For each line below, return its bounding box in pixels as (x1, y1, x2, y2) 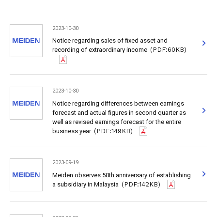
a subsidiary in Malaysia (52, 179, 119, 189)
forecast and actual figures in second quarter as (52, 108, 186, 117)
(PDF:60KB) (150, 46, 187, 54)
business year (52, 126, 91, 136)
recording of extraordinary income (52, 45, 147, 55)
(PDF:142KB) (122, 180, 161, 188)
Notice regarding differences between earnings (52, 98, 184, 108)
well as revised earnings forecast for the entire (52, 117, 181, 126)
